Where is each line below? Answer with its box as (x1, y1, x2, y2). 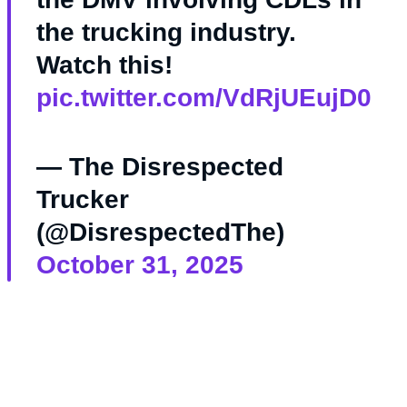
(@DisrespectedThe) (35, 218, 284, 247)
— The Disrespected (35, 153, 283, 182)
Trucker (35, 185, 129, 214)
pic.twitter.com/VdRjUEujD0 (35, 84, 372, 113)
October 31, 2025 (35, 251, 243, 280)
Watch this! (35, 51, 173, 80)
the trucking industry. (35, 18, 296, 47)
